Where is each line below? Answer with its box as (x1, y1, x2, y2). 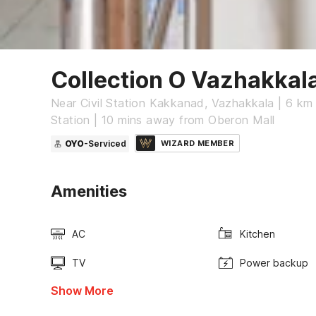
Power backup (239, 257, 308, 269)
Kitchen (239, 228, 275, 240)
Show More (51, 284, 114, 298)
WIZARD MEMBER (161, 138, 235, 148)
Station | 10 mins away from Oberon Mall (51, 113, 275, 127)
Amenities (51, 182, 127, 200)
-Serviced (84, 138, 126, 149)
